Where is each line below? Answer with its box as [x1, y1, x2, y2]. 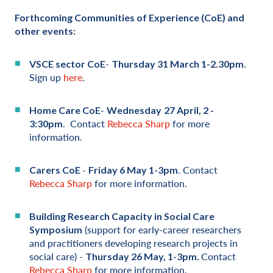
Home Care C [29, 104, 89, 116]
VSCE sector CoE [29, 58, 105, 69]
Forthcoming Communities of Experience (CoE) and [15, 12, 244, 23]
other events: [15, 25, 76, 37]
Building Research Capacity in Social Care [29, 210, 214, 222]
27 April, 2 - [164, 104, 214, 116]
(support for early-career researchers [82, 222, 241, 236]
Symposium [29, 224, 82, 235]
